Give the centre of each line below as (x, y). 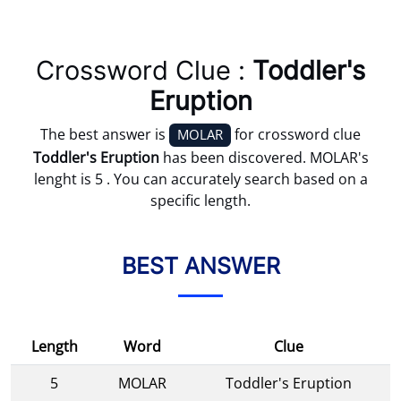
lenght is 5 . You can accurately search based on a (200, 179)
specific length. (200, 200)
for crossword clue (296, 135)
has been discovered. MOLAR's (264, 157)
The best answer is (105, 135)
